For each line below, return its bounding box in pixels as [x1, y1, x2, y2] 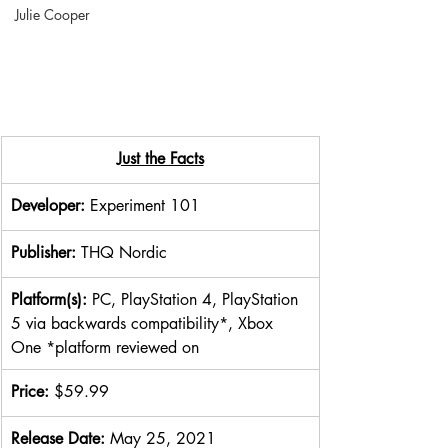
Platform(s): [11, 288, 92, 310]
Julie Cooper [15, 5, 90, 24]
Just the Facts [116, 147, 204, 169]
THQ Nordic [81, 241, 167, 263]
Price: [11, 380, 54, 402]
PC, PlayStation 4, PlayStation [92, 288, 303, 310]
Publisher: [11, 241, 81, 263]
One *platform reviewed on [11, 336, 199, 358]
